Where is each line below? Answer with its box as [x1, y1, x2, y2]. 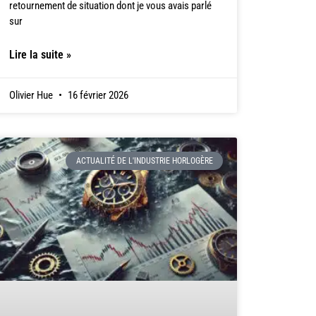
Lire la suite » [8, 48, 71, 62]
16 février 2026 [65, 89, 128, 102]
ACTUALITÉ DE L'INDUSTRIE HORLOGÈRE [75, 156, 213, 166]
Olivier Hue [8, 89, 55, 102]
